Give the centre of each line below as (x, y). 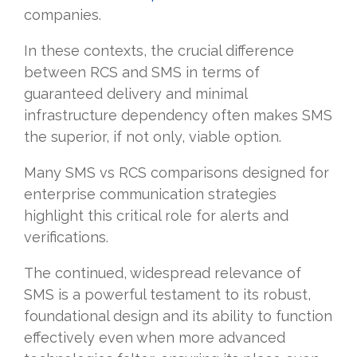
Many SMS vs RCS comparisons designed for (177, 173)
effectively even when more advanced (155, 338)
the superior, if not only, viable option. (153, 137)
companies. (63, 15)
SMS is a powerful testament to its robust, (167, 295)
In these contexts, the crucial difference (159, 51)
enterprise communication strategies (150, 194)
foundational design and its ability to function (178, 316)
